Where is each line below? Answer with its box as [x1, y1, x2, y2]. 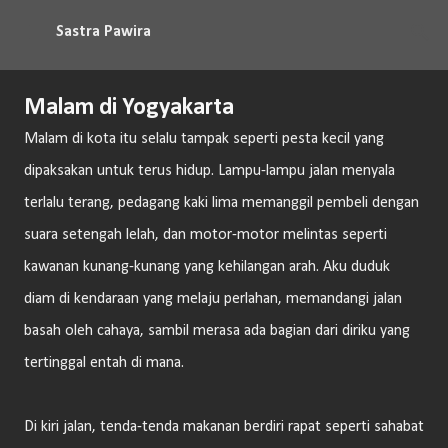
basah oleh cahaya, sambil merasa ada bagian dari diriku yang [24, 323, 410, 339]
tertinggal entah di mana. [24, 355, 184, 371]
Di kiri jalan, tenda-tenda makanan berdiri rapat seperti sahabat [24, 419, 424, 435]
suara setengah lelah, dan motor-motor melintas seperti [24, 227, 387, 243]
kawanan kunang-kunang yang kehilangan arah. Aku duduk [24, 259, 390, 275]
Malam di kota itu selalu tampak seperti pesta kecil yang [24, 131, 384, 147]
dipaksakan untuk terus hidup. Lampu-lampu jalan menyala [24, 163, 395, 179]
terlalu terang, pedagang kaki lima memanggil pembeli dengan [24, 195, 419, 211]
